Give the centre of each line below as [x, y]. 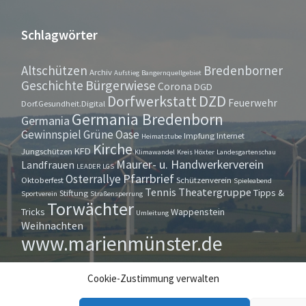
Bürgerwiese [120, 85]
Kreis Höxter [195, 152]
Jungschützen [46, 151]
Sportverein [39, 194]
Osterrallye [93, 179]
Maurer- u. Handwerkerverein [190, 165]
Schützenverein [204, 180]
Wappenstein [197, 212]
